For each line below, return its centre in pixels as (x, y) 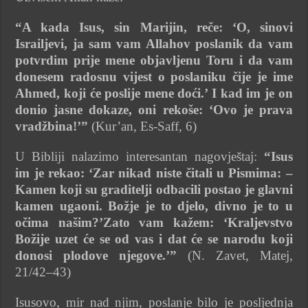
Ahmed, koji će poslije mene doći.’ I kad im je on (154, 93)
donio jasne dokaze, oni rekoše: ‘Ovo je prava (154, 109)
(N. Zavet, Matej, (235, 255)
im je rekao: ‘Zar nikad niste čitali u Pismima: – (154, 173)
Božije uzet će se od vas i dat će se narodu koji (154, 239)
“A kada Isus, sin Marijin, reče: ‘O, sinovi (154, 27)
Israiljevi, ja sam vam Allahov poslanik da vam (154, 43)
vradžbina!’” (52, 126)
